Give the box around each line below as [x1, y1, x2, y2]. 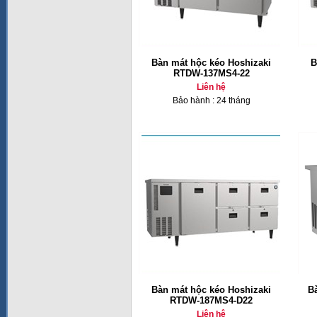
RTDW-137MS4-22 [173, 68, 250, 79]
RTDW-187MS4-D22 [170, 295, 253, 306]
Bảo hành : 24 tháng [172, 96, 250, 105]
